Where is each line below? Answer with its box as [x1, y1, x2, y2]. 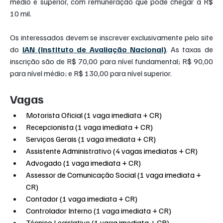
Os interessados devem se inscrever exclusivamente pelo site [10, 32, 213, 42]
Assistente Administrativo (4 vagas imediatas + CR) [26, 145, 198, 156]
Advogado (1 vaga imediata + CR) [26, 157, 141, 168]
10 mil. [10, 8, 32, 18]
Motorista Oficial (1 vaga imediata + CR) [26, 110, 162, 120]
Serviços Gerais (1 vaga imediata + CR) [26, 133, 156, 144]
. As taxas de [166, 44, 213, 54]
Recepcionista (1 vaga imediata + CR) [26, 121, 153, 132]
